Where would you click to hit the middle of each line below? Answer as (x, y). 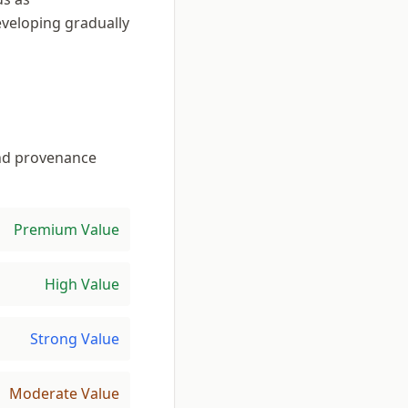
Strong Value (75, 339)
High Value (82, 284)
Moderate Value (64, 393)
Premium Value (66, 229)
